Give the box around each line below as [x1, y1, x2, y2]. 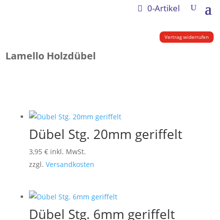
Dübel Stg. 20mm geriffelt [28, 125, 182, 143]
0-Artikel [147, 2, 180, 14]
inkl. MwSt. [50, 147, 86, 157]
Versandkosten [45, 160, 94, 169]
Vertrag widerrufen [164, 33, 209, 40]
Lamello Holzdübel [5, 49, 96, 63]
